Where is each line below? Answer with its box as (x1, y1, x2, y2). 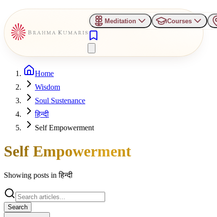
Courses (167, 17, 192, 25)
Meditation (104, 17, 136, 25)
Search (8, 203, 28, 211)
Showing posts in (4, 170, 59, 179)
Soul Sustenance (35, 96, 85, 105)
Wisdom (35, 82, 60, 91)
